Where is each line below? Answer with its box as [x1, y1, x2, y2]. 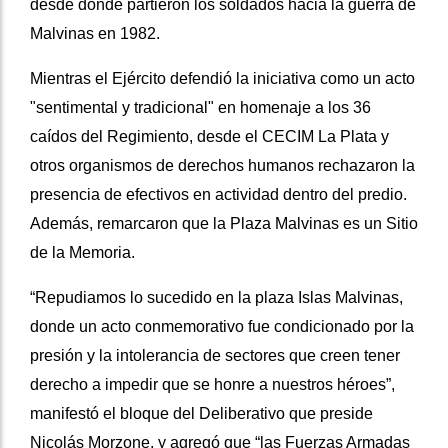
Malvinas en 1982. [30, 25, 160, 43]
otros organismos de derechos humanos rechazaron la [30, 157, 415, 175]
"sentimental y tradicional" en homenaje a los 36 [30, 99, 371, 117]
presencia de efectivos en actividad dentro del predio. [30, 186, 407, 204]
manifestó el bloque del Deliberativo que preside [30, 405, 373, 423]
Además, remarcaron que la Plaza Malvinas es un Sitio [30, 215, 418, 233]
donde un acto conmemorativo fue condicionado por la [30, 318, 414, 336]
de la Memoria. [30, 244, 135, 262]
